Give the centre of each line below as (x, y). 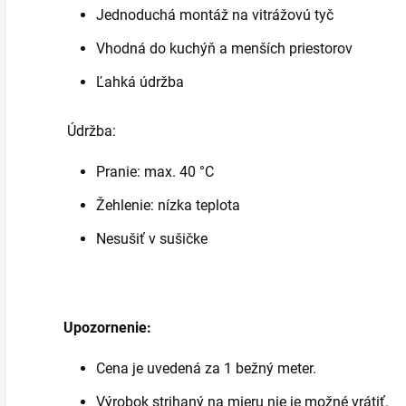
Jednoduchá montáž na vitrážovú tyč (215, 14)
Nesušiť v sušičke (152, 238)
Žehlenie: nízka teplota (168, 205)
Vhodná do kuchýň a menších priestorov (224, 48)
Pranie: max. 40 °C (155, 171)
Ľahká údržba (140, 82)
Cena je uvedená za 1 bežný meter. (206, 368)
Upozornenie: (106, 327)
